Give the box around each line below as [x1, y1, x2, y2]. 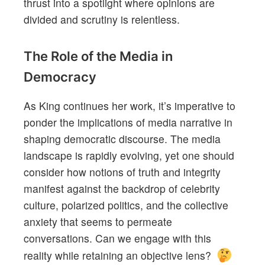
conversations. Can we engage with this [24, 230, 211, 245]
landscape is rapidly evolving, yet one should [24, 147, 234, 163]
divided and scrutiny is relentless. [24, 12, 180, 27]
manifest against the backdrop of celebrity [24, 180, 220, 196]
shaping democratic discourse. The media [24, 131, 221, 146]
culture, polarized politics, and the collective [24, 197, 228, 212]
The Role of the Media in [24, 48, 173, 64]
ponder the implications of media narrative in [24, 114, 232, 130]
